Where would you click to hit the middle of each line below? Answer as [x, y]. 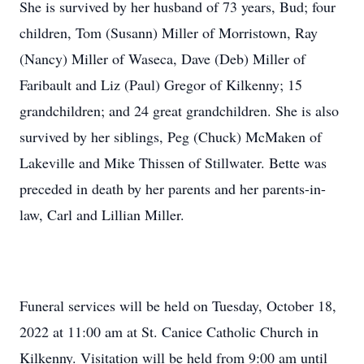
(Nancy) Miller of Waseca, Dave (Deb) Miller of [162, 58]
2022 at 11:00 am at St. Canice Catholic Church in [169, 331]
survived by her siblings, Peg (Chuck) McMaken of [171, 136]
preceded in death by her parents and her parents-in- [173, 188]
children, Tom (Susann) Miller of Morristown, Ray [169, 32]
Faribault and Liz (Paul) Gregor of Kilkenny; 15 [161, 84]
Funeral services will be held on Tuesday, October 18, [178, 305]
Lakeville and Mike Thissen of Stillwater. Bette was [173, 162]
